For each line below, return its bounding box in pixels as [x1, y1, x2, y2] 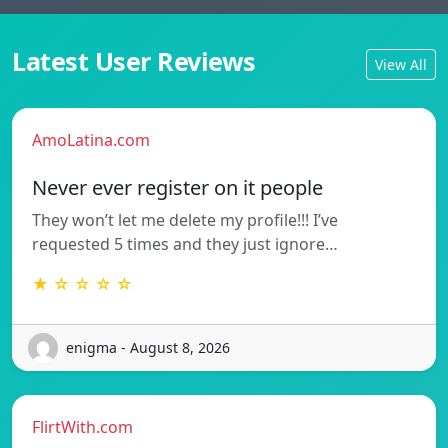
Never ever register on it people [32, 173, 323, 201]
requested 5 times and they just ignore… [32, 232, 338, 255]
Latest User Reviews [12, 43, 256, 78]
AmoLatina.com [32, 128, 150, 151]
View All [375, 55, 427, 75]
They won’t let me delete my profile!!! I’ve [32, 208, 338, 231]
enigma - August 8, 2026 [66, 338, 230, 358]
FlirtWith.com [32, 415, 133, 438]
